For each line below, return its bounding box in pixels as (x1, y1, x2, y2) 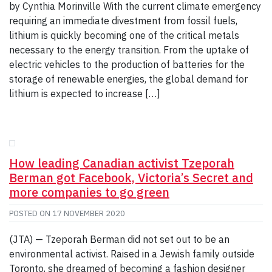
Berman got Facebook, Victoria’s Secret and (9, 169, 253, 186)
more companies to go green (9, 183, 169, 200)
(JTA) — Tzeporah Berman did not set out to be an (9, 233, 229, 245)
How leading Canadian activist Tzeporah (9, 154, 234, 171)
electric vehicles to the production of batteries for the (9, 58, 245, 71)
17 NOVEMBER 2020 (52, 208, 125, 219)
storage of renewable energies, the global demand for (9, 73, 248, 86)
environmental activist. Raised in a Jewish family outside (9, 247, 254, 260)
